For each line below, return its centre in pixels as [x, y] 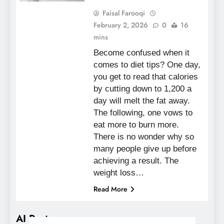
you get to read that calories [145, 76]
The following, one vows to [143, 112]
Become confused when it [141, 52]
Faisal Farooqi [123, 13]
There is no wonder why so [143, 136]
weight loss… [118, 172]
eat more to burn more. [136, 124]
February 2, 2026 [120, 25]
